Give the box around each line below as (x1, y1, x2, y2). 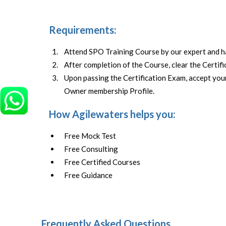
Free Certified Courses (64, 157, 141, 166)
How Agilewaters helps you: (49, 107, 176, 120)
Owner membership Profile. (64, 86, 155, 95)
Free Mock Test (64, 131, 117, 140)
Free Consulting (64, 144, 119, 153)
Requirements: (49, 24, 117, 36)
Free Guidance (64, 170, 113, 180)
